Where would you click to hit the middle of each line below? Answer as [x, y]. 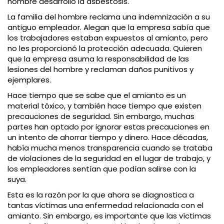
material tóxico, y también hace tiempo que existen [104, 106]
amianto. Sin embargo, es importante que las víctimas [109, 216]
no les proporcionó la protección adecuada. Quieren [105, 48]
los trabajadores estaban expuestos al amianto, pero [108, 38]
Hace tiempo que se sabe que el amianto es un [97, 95]
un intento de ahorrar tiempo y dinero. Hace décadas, [108, 137]
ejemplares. [29, 80]
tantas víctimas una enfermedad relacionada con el [105, 205]
